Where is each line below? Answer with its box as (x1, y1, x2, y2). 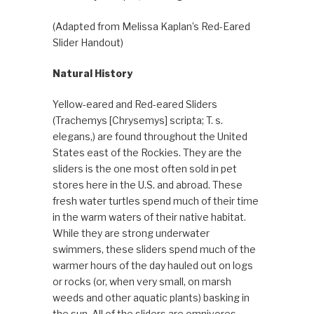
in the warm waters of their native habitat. (52, 211, 246, 224)
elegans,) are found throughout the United (52, 130, 247, 143)
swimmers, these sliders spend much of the (52, 243, 256, 256)
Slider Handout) (52, 36, 123, 49)
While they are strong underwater (52, 227, 210, 240)
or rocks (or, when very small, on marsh (52, 275, 231, 288)
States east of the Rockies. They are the (52, 146, 242, 159)
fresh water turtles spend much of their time (52, 195, 259, 207)
